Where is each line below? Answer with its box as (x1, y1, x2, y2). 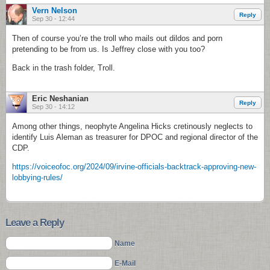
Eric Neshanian (32, 94, 89, 103)
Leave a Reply (5, 217, 64, 228)
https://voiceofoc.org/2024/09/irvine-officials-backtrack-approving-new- (12, 162, 256, 171)
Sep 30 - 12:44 (32, 15, 75, 22)
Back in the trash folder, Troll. (12, 63, 115, 72)
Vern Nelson (32, 6, 77, 15)
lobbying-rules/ (12, 173, 63, 182)
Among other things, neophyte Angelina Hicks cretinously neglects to (12, 122, 253, 131)
